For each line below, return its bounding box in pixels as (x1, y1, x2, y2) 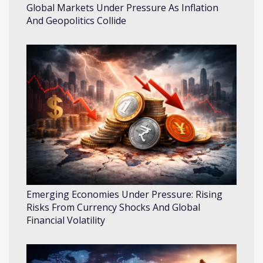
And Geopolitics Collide (26, 14, 126, 28)
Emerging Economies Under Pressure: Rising (26, 187, 222, 201)
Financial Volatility (26, 213, 105, 227)
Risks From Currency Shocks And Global (26, 200, 200, 214)
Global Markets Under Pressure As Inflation (26, 1, 218, 15)
